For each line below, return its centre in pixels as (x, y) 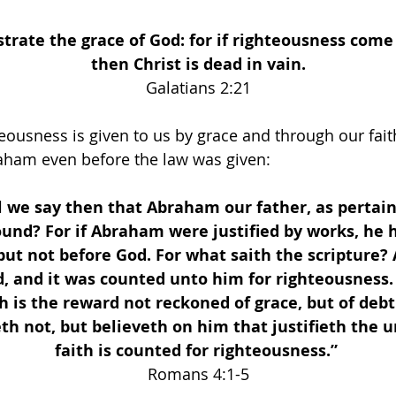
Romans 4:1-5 (198, 374)
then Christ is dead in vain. (198, 64)
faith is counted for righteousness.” (198, 350)
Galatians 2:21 (200, 88)
